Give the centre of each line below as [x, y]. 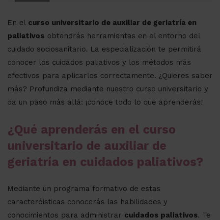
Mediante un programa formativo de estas [84, 188]
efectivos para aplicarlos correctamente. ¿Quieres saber [110, 75]
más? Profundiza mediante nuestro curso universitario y [108, 89]
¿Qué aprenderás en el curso [92, 129]
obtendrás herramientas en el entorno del [122, 36]
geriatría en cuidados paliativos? [105, 162]
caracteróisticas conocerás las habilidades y [87, 202]
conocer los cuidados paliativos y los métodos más [99, 62]
